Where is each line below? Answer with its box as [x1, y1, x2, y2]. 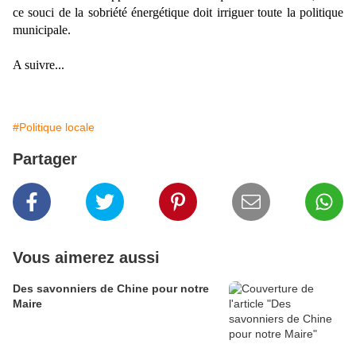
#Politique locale [13, 121, 95, 134]
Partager [13, 150, 77, 168]
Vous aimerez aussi [13, 249, 160, 267]
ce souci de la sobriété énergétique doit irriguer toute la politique [13, 6, 343, 20]
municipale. [13, 23, 71, 37]
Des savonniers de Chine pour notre [13, 282, 209, 296]
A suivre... [13, 58, 64, 72]
